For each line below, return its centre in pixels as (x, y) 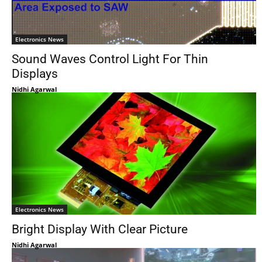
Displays (35, 74)
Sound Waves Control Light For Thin (110, 59)
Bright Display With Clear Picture (100, 229)
